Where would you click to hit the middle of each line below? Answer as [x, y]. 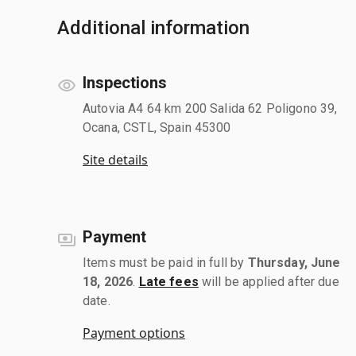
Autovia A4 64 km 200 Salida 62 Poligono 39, [210, 108]
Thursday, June [294, 262]
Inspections [125, 82]
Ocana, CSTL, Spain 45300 [157, 127]
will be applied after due [269, 281]
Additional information [153, 27]
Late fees [168, 281]
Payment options [134, 333]
